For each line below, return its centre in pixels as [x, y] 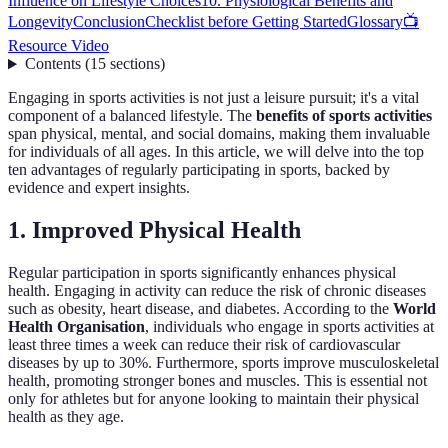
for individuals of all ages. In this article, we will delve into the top [216, 152]
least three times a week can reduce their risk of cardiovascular [204, 345]
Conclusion [109, 22]
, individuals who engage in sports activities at [289, 327]
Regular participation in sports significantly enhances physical [202, 273]
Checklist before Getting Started [246, 22]
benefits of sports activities [344, 116]
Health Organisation [76, 327]
